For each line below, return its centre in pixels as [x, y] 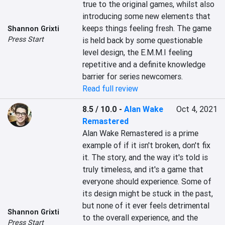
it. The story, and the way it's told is [145, 157]
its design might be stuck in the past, [148, 193]
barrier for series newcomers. [133, 76]
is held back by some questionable [143, 40]
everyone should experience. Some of [147, 181]
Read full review [110, 88]
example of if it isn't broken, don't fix [147, 145]
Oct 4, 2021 [197, 109]
